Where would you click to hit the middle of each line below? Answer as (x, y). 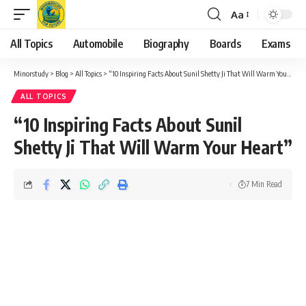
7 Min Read (264, 184)
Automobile (98, 44)
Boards (225, 44)
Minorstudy (31, 73)
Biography (166, 44)
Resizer (247, 39)
